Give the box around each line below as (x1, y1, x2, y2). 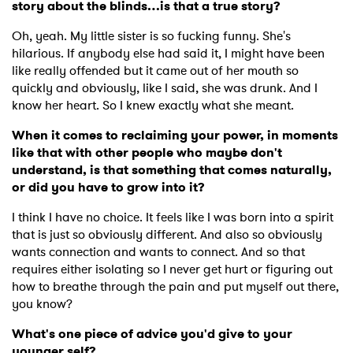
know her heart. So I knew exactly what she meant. (12, 96, 294, 115)
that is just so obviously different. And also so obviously (12, 225, 322, 244)
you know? (12, 295, 76, 314)
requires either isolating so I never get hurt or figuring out (12, 260, 333, 279)
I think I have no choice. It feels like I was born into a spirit (12, 208, 333, 227)
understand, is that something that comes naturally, (12, 161, 332, 180)
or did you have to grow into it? (12, 178, 208, 197)
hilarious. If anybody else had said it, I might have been (12, 44, 325, 63)
